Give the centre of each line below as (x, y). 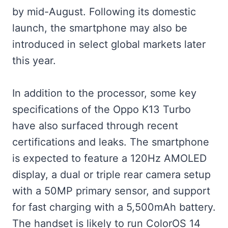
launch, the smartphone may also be (100, 28)
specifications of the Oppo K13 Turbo (102, 109)
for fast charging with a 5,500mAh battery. (114, 207)
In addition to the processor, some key (104, 93)
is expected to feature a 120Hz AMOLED (109, 158)
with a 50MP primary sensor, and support (111, 191)
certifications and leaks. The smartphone (111, 142)
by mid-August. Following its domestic (104, 12)
